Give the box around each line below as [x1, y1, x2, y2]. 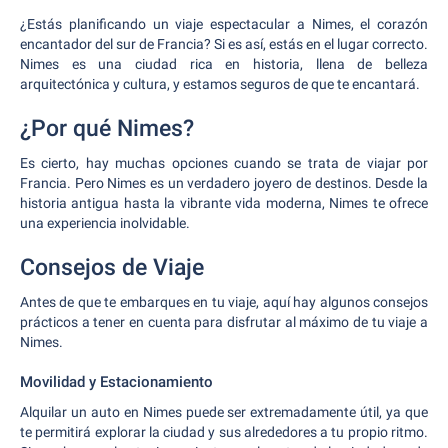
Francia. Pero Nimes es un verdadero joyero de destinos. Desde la [20, 175, 428, 191]
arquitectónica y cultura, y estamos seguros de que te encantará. [20, 76, 420, 92]
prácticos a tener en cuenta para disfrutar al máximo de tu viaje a [20, 314, 428, 330]
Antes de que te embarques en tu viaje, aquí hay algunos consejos [20, 294, 428, 310]
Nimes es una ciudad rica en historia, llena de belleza [20, 56, 428, 72]
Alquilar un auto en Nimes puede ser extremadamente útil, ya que [20, 404, 428, 420]
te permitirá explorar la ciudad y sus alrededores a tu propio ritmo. [20, 424, 428, 440]
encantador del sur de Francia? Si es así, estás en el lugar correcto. [20, 36, 428, 52]
